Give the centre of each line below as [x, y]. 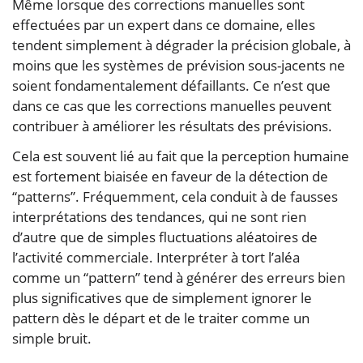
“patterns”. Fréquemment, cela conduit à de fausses [175, 196]
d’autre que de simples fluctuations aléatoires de [165, 237]
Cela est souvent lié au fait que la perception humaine [181, 156]
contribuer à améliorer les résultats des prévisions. [172, 126]
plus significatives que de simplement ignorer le [162, 297]
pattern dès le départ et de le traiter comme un [161, 318]
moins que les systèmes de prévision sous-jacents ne [179, 65]
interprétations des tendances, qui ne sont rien [159, 216]
